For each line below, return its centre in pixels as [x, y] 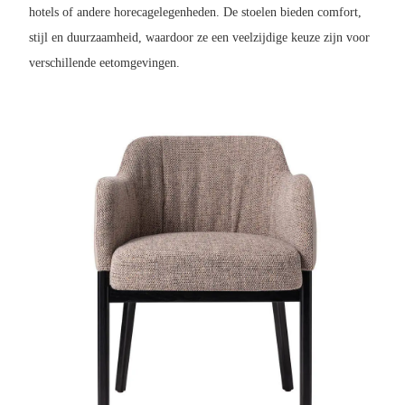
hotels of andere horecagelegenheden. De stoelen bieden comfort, [195, 12]
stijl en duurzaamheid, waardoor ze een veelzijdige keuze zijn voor [199, 37]
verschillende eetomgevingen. [104, 62]
